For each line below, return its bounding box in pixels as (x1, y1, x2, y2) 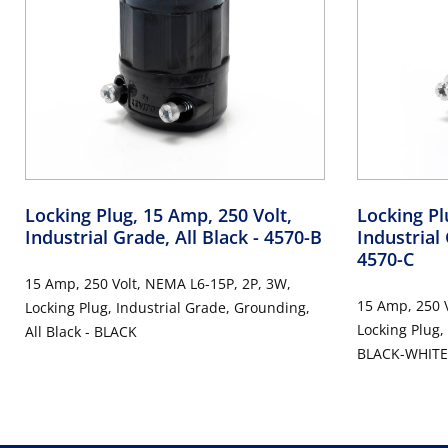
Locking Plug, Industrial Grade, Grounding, (25, 297, 310, 317)
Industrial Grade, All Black (25, 224, 253, 249)
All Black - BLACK (25, 321, 137, 341)
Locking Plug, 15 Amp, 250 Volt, (25, 202, 292, 227)
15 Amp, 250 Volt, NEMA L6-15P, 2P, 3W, (25, 273, 291, 293)
